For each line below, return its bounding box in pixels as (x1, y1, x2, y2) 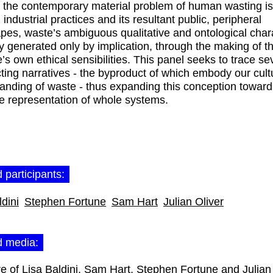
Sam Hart (112, 196, 158, 208)
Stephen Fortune (24, 196, 106, 208)
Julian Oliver (163, 196, 224, 208)
